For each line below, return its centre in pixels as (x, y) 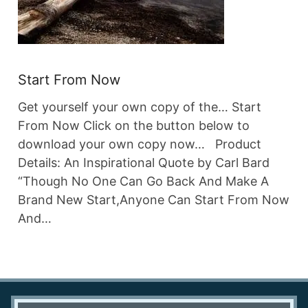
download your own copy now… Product (140, 144)
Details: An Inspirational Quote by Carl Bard (144, 163)
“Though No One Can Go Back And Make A (143, 181)
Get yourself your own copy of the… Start (140, 107)
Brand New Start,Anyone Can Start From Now (154, 200)
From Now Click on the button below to (134, 125)
